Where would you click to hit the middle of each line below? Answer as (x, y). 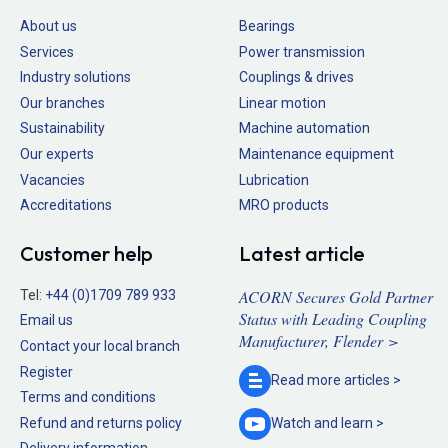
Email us (46, 320)
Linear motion (282, 102)
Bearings (267, 26)
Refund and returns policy (101, 422)
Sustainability (62, 128)
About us (48, 26)
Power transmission (302, 51)
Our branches (62, 102)
